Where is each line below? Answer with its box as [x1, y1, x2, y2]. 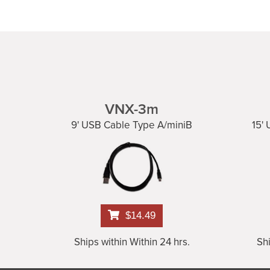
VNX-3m [105, 100, 159, 118]
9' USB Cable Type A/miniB [71, 118, 193, 131]
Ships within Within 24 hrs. [74, 236, 190, 249]
